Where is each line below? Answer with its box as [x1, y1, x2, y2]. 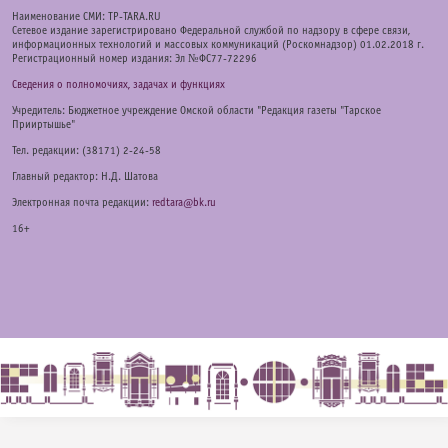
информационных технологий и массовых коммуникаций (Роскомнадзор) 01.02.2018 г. [12, 39, 424, 50]
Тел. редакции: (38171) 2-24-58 [12, 145, 161, 156]
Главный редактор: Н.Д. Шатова [12, 171, 158, 182]
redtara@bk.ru [152, 197, 216, 208]
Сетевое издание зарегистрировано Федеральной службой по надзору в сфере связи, [12, 25, 410, 36]
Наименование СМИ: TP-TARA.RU [12, 11, 161, 22]
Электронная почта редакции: [12, 197, 152, 208]
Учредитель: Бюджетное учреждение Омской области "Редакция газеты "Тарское [12, 105, 381, 116]
